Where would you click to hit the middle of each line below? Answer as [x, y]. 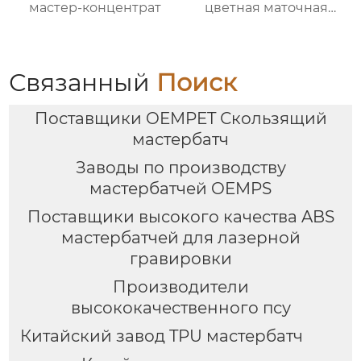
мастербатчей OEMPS [180, 189]
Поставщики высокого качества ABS [180, 217]
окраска [266, 40]
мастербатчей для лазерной [180, 238]
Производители [180, 287]
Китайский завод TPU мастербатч [161, 336]
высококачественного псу [180, 308]
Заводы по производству [180, 168]
